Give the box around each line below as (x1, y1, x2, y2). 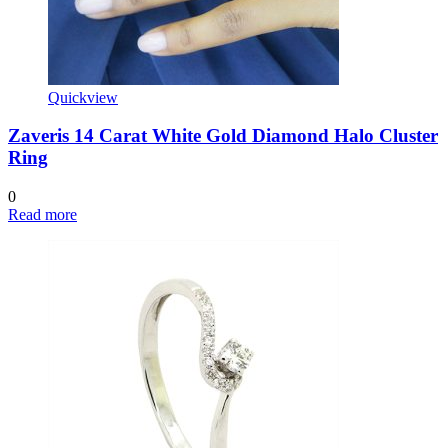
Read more (8, 206, 77, 224)
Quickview (48, 88, 118, 106)
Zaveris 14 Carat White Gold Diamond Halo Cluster (8, 125, 438, 147)
